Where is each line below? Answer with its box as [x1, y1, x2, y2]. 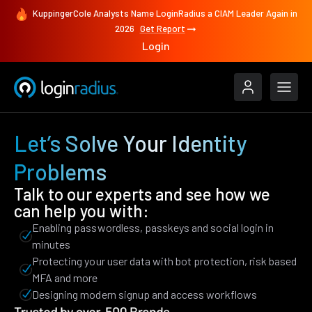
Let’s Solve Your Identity [14, 130, 247, 156]
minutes [32, 237, 71, 251]
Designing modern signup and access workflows [32, 288, 257, 301]
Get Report [139, 23, 185, 35]
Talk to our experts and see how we [14, 184, 270, 204]
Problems [14, 158, 107, 185]
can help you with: [14, 201, 149, 221]
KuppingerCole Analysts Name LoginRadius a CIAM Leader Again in [33, 8, 297, 19]
